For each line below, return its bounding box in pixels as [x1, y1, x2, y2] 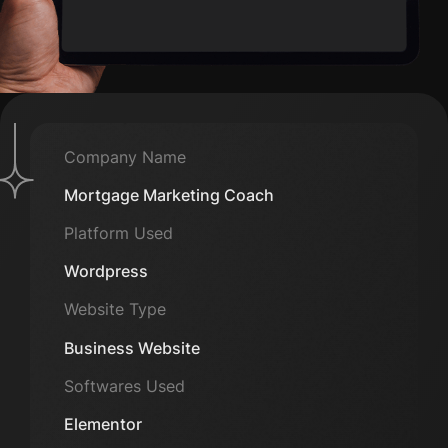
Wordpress [63, 261, 148, 282]
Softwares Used [63, 375, 185, 396]
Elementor [63, 413, 142, 434]
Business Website [63, 337, 200, 358]
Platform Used [63, 223, 173, 244]
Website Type [63, 299, 166, 320]
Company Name [63, 146, 186, 167]
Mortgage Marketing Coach [63, 184, 274, 205]
